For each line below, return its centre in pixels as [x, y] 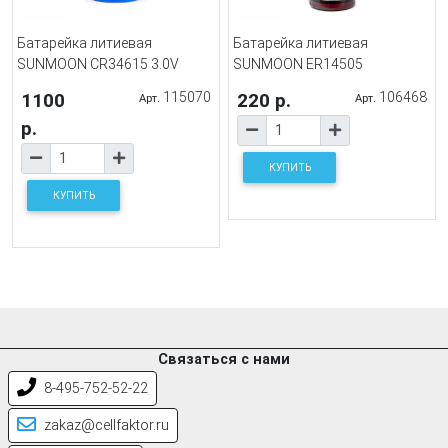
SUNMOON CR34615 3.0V [98, 63]
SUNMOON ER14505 [298, 63]
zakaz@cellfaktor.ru [104, 425]
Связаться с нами [224, 359]
